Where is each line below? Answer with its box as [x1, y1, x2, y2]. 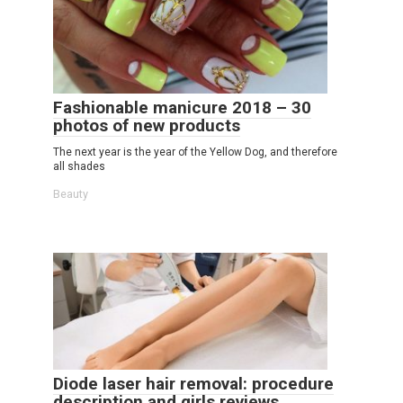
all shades [53, 160, 105, 174]
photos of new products [53, 115, 240, 137]
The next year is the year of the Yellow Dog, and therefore [53, 146, 337, 159]
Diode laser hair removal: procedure [53, 372, 334, 394]
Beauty [53, 187, 88, 201]
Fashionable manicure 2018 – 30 [53, 97, 311, 119]
